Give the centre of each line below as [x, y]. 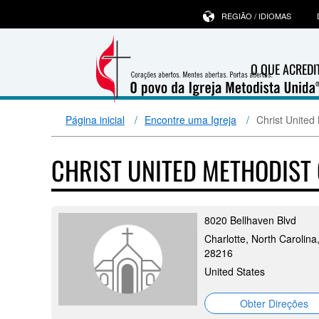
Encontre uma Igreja [190, 120]
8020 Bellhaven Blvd [250, 220]
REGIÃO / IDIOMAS [256, 16]
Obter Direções [274, 303]
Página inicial [95, 120]
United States [235, 271]
